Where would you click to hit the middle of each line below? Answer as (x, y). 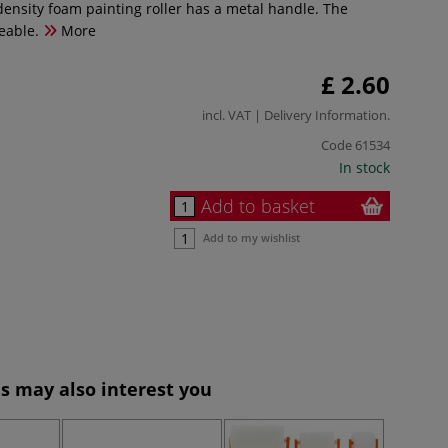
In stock (364, 167)
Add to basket (258, 205)
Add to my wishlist (251, 237)
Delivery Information (325, 114)
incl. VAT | (233, 114)
